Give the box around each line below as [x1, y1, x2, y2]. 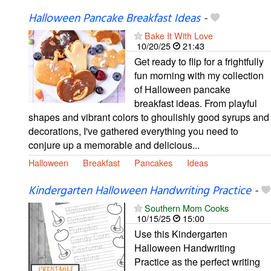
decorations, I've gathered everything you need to [28, 124, 238, 139]
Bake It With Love [145, 29, 213, 42]
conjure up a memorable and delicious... [28, 138, 200, 152]
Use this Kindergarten [134, 226, 227, 241]
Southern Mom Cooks [145, 201, 229, 214]
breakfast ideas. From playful [134, 96, 257, 111]
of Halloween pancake [134, 82, 230, 97]
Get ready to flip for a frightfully [134, 54, 264, 69]
